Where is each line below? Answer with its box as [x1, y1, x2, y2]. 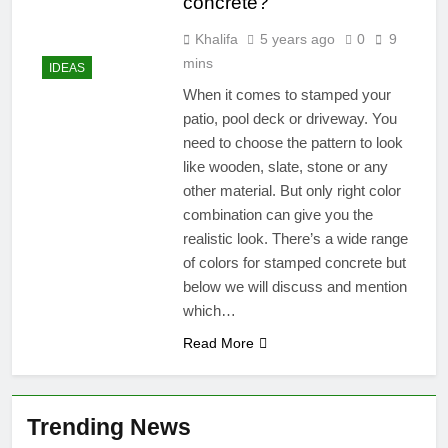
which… [182, 302, 236, 320]
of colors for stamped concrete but [182, 254, 406, 272]
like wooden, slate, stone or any [182, 158, 388, 176]
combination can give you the [182, 206, 373, 224]
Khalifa [194, 31, 238, 48]
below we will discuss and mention [182, 278, 407, 296]
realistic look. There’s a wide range [182, 230, 408, 248]
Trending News [27, 414, 191, 441]
